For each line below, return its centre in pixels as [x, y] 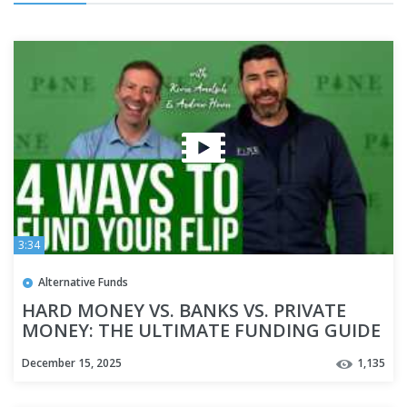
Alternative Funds [83, 283]
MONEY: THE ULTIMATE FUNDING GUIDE [201, 331]
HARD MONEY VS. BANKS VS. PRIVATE [184, 311]
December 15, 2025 [72, 363]
